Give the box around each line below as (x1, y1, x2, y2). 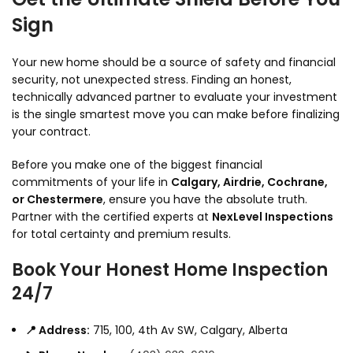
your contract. (12, 124, 91, 140)
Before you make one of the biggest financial (12, 157, 262, 173)
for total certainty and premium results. (12, 226, 231, 243)
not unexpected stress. (58, 72, 188, 88)
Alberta (245, 322, 288, 339)
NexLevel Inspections (212, 209, 333, 225)
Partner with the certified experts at (12, 209, 212, 225)
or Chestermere (12, 191, 103, 208)
